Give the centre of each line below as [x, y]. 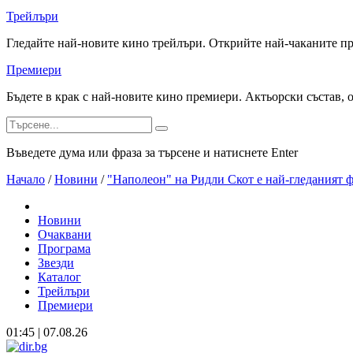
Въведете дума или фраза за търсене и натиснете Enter [152, 152]
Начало [26, 179]
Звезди [56, 263]
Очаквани [65, 234]
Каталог [59, 277]
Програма [64, 249]
